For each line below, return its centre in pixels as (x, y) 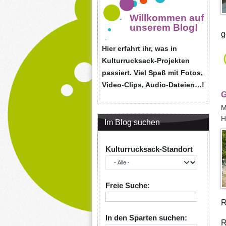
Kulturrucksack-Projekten (146, 61)
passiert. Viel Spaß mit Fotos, (152, 73)
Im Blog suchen (132, 122)
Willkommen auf (167, 18)
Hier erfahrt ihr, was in (139, 48)
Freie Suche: (128, 185)
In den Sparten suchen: (146, 218)
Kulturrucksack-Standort (149, 149)
